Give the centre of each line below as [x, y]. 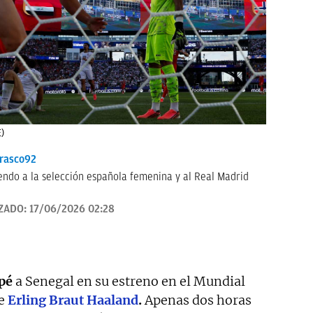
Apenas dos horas [197, 300]
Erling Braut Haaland [73, 300]
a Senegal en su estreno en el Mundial [129, 281]
